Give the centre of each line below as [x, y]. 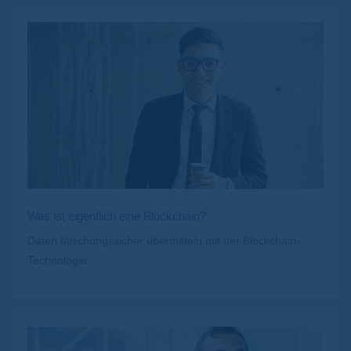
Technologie [57, 260]
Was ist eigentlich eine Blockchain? [117, 215]
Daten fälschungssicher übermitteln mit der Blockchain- [164, 240]
